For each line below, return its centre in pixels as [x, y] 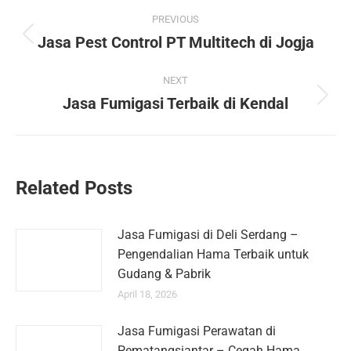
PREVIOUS [175, 19]
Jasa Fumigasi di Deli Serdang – [208, 235]
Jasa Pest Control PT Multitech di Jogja [175, 42]
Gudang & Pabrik [164, 274]
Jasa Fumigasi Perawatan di [197, 331]
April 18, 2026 [147, 294]
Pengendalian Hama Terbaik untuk [213, 254]
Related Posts [74, 188]
